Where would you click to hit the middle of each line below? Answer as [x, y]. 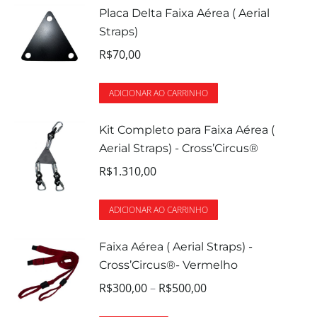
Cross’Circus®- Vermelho [168, 265]
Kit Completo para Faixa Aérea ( [187, 129]
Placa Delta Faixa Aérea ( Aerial [184, 13]
